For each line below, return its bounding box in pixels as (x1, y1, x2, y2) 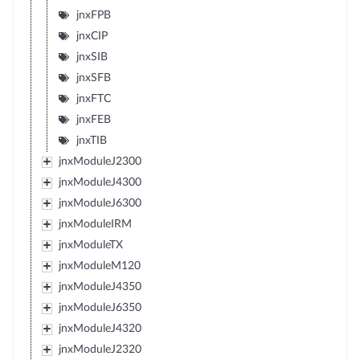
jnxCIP (76, 31, 108, 42)
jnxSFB (76, 72, 111, 84)
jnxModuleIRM (58, 219, 132, 230)
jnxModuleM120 (58, 260, 141, 272)
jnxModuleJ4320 (58, 323, 141, 334)
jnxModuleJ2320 (58, 344, 141, 355)
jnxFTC (76, 93, 111, 104)
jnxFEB (76, 114, 111, 125)
